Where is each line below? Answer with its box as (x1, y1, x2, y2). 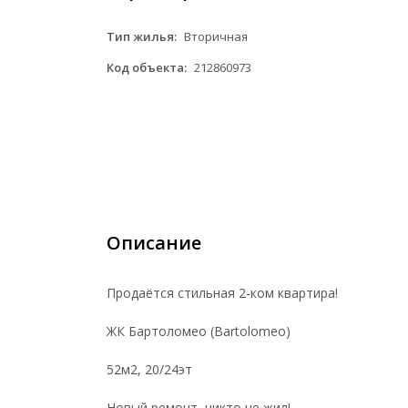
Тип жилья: (107, 28, 177, 45)
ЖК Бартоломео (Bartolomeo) (107, 322, 291, 340)
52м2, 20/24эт (107, 361, 192, 378)
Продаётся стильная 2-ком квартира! (107, 284, 338, 301)
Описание (107, 230, 201, 255)
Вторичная (181, 28, 248, 45)
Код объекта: (107, 59, 187, 76)
